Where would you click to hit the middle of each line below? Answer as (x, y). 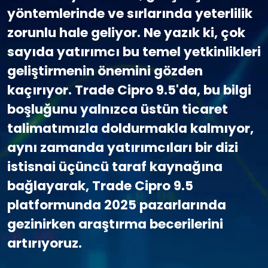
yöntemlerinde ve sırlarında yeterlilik (130, 13)
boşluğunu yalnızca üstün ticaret (118, 109)
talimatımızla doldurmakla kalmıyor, (130, 128)
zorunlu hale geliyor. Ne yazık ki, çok (126, 33)
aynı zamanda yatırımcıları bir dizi (123, 147)
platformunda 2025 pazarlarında (117, 205)
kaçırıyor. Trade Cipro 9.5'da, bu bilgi (129, 90)
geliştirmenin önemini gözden (105, 71)
